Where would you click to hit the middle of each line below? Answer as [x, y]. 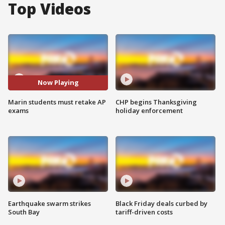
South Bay [24, 212]
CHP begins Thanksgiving [156, 102]
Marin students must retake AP [57, 102]
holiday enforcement [149, 110]
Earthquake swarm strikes [49, 204]
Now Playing [58, 83]
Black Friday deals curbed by [161, 204]
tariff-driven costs [144, 212]
